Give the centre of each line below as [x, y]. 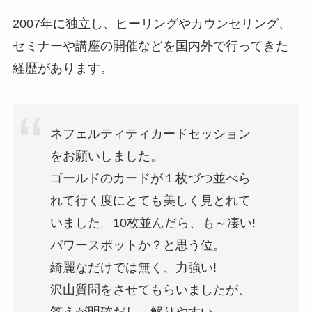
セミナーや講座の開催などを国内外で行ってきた [150, 46]
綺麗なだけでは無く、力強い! [133, 268]
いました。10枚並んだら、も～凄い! [153, 223]
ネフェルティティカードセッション [150, 134]
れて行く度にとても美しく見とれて [150, 201]
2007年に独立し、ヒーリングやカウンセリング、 [151, 23]
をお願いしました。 [106, 156]
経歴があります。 [62, 68]
